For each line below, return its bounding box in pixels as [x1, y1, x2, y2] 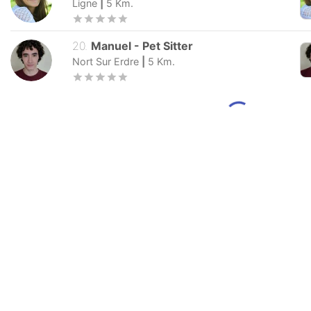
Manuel [91, 39, 132, 53]
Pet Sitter [142, 39, 194, 53]
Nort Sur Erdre [72, 56, 139, 68]
